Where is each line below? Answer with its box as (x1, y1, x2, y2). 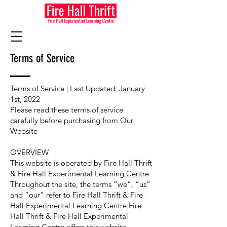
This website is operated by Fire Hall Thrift (10, 158, 152, 168)
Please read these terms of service (10, 105, 123, 115)
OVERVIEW (10, 147, 49, 157)
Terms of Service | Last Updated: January (10, 84, 145, 93)
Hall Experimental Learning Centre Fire (10, 201, 141, 210)
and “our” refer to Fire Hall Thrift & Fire (10, 190, 143, 200)
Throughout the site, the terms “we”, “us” (10, 179, 150, 189)
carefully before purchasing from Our (10, 116, 133, 125)
